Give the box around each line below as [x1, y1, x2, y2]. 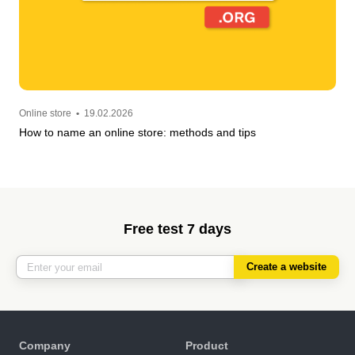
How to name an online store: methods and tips [19, 126, 256, 139]
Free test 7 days [124, 221, 231, 238]
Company [19, 339, 71, 353]
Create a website [246, 261, 326, 273]
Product [185, 339, 228, 353]
